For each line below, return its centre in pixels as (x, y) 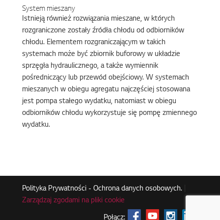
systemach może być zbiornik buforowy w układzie (101, 55)
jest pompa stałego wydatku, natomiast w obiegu (99, 102)
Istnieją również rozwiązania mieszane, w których (98, 19)
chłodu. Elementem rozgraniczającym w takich (94, 43)
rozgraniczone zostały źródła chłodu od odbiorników (103, 31)
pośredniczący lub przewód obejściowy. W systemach (105, 78)
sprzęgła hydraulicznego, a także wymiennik (90, 66)
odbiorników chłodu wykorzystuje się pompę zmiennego (109, 113)
